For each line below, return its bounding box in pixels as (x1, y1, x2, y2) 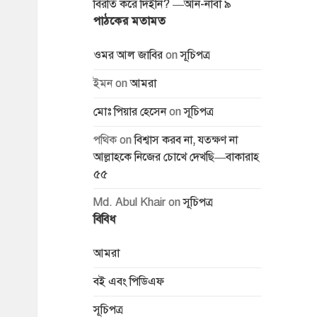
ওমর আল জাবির (93, 48, 163, 63)
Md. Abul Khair (93, 195, 166, 210)
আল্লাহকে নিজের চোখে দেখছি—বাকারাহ (93, 150, 259, 165)
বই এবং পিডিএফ (93, 275, 164, 289)
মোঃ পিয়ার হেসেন (93, 105, 166, 120)
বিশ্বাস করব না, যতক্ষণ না (134, 133, 238, 148)
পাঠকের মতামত (93, 14, 166, 29)
